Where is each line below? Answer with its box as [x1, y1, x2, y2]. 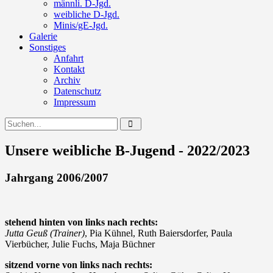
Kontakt [54, 64, 85, 74]
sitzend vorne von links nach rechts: [5, 259, 152, 270]
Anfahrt [54, 53, 83, 63]
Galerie [29, 31, 57, 41]
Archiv [54, 75, 80, 85]
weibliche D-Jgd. [54, 9, 119, 19]
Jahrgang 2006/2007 [5, 171, 108, 184]
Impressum [54, 97, 96, 107]
